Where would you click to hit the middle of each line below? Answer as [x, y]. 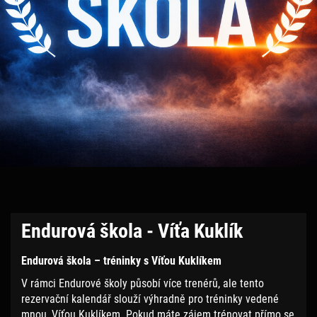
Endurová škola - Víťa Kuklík [137, 231]
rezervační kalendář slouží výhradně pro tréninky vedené [150, 299]
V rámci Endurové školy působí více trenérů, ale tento [143, 283]
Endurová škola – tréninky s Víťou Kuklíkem [121, 261]
